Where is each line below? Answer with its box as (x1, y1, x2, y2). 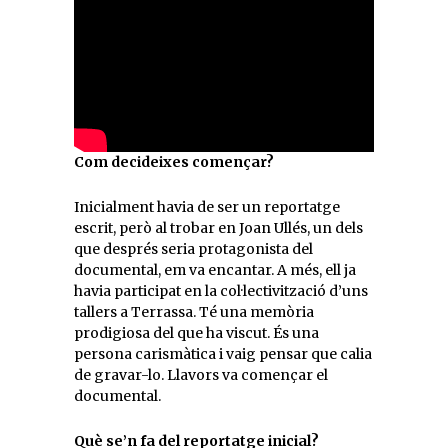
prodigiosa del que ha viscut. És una (74, 324, 319, 342)
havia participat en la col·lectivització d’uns (74, 282, 368, 300)
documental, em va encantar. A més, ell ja (74, 261, 356, 279)
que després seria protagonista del (74, 240, 313, 258)
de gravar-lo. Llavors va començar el (74, 366, 328, 384)
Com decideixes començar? (74, 153, 274, 171)
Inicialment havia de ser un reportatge (74, 198, 340, 216)
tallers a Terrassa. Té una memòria (74, 303, 314, 321)
